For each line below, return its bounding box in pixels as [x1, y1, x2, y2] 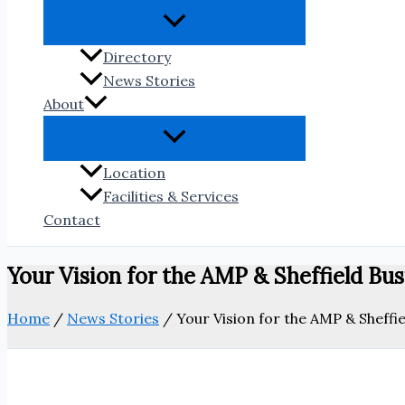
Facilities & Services [103, 187, 239, 206]
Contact [43, 211, 100, 230]
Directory [103, 48, 171, 67]
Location [103, 164, 165, 183]
